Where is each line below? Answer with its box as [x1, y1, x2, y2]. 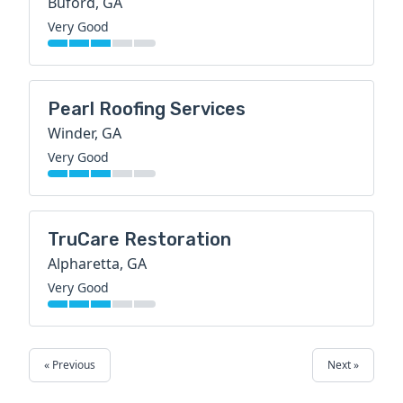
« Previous [44, 357, 95, 373]
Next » [327, 357, 359, 373]
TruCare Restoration [48, 228, 231, 251]
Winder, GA [48, 123, 121, 144]
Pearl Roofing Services [48, 98, 246, 121]
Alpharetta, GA [48, 254, 147, 274]
